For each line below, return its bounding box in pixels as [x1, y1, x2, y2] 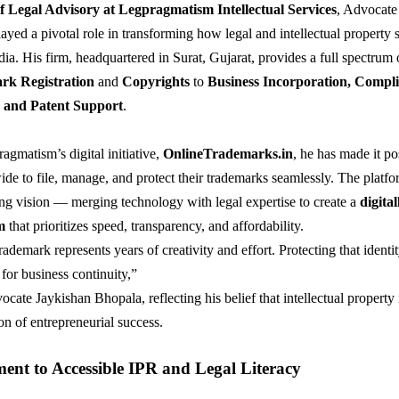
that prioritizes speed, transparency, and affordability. [5, 217, 304, 233]
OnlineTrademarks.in [163, 145, 293, 161]
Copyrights [122, 73, 190, 89]
